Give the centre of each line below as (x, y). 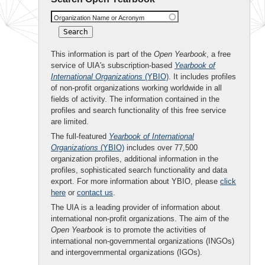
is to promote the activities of (155, 230)
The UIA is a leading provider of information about (135, 207)
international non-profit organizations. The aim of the (140, 219)
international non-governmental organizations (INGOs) (143, 241)
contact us (95, 193)
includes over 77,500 (161, 148)
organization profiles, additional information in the (135, 159)
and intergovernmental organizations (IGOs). (127, 252)
